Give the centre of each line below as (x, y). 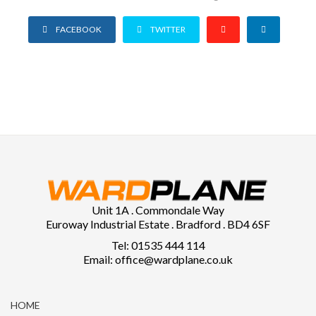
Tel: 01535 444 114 (158, 245)
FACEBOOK (79, 29)
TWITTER (168, 29)
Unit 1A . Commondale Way (158, 210)
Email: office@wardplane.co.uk (158, 259)
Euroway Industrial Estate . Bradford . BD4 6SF (158, 224)
